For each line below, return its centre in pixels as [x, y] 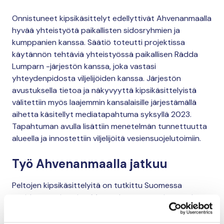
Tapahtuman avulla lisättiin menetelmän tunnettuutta [109, 126]
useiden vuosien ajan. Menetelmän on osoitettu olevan [111, 197]
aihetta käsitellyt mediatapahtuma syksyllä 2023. [102, 114]
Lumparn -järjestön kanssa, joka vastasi [84, 66]
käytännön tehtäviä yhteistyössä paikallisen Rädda [105, 54]
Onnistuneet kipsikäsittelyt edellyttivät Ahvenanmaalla [112, 18]
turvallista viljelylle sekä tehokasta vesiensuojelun [101, 209]
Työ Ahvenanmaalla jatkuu [90, 164]
